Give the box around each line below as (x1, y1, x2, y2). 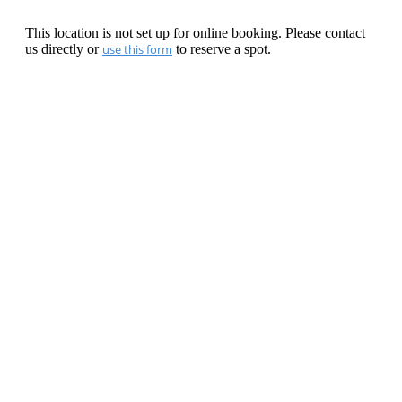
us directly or (25, 41, 102, 57)
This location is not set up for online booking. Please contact (25, 25, 365, 40)
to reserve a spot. (172, 41, 271, 57)
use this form (102, 41, 172, 57)
